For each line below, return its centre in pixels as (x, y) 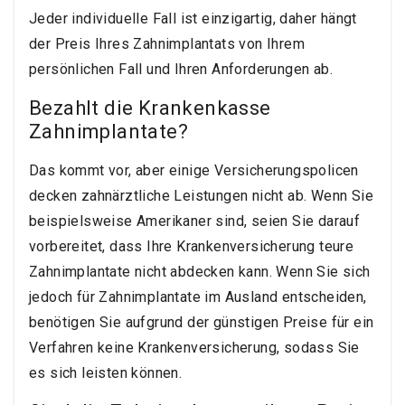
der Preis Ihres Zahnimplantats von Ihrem (167, 44)
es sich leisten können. (106, 373)
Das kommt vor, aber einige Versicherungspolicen (194, 171)
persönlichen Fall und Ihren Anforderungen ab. (181, 70)
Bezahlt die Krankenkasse (150, 108)
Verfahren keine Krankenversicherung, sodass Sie (194, 348)
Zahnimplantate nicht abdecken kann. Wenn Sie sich (200, 272)
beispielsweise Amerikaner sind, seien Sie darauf (195, 221)
